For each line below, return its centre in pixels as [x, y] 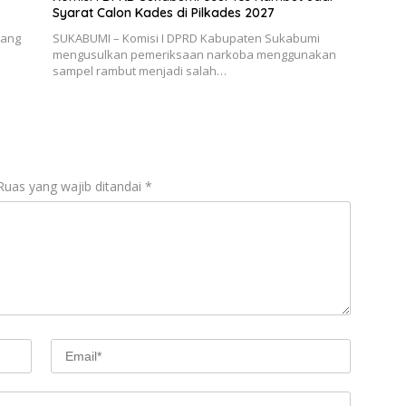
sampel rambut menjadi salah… [139, 71]
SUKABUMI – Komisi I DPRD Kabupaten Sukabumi [186, 39]
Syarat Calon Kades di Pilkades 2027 [163, 13]
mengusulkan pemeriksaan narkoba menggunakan [194, 55]
